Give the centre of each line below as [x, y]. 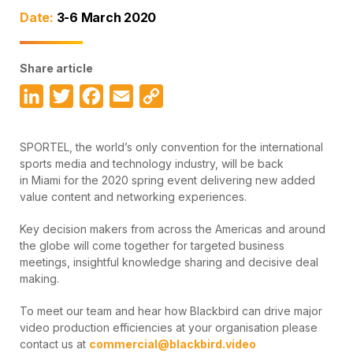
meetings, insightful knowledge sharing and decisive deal [169, 262]
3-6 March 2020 [104, 17]
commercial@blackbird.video [173, 344]
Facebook [133, 96]
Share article [56, 68]
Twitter [94, 96]
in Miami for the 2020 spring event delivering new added [167, 180]
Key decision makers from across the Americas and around [173, 229]
